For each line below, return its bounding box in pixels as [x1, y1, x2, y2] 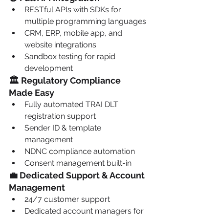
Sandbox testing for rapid [24, 52, 117, 61]
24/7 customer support [24, 195, 110, 204]
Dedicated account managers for [24, 206, 146, 216]
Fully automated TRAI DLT [24, 100, 120, 109]
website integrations [24, 40, 96, 49]
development [24, 64, 73, 73]
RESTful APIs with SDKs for [24, 5, 123, 14]
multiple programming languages [24, 17, 146, 26]
